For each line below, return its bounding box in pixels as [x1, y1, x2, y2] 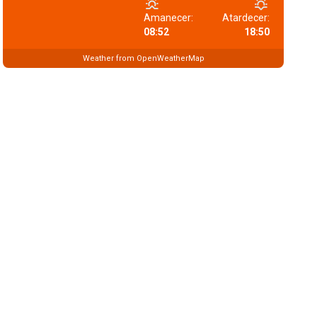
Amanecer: [143, 12, 193, 23]
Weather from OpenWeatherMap [82, 53, 204, 63]
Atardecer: [221, 12, 270, 23]
